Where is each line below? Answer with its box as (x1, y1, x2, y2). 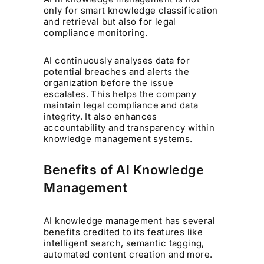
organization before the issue (44, 77, 174, 89)
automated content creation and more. (44, 249, 213, 260)
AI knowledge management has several (44, 215, 216, 227)
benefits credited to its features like (44, 226, 203, 238)
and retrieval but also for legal (44, 16, 176, 28)
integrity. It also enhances (44, 111, 157, 123)
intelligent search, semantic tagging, (44, 237, 204, 249)
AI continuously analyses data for (44, 55, 190, 67)
